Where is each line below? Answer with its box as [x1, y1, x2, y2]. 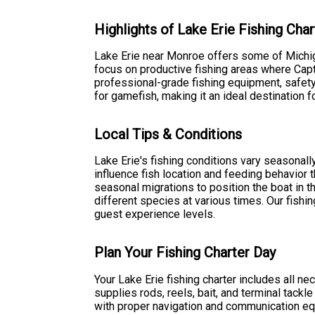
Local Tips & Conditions [94, 125, 243, 143]
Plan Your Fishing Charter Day [94, 244, 276, 261]
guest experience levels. [94, 207, 216, 221]
